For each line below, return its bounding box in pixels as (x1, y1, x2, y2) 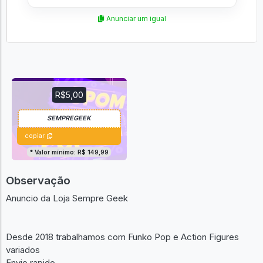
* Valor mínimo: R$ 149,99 (29, 149, 109, 156)
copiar (24, 132, 45, 140)
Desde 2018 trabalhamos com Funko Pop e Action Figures (6, 231, 239, 242)
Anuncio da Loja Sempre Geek (6, 193, 128, 204)
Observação (6, 173, 70, 187)
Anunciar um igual (104, 14, 166, 23)
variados (6, 244, 40, 255)
